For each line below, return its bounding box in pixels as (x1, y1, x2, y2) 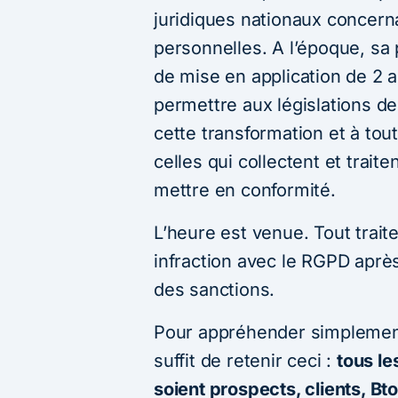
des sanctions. (154, 278, 275, 300)
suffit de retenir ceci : (154, 349, 338, 371)
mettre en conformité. (154, 179, 336, 201)
